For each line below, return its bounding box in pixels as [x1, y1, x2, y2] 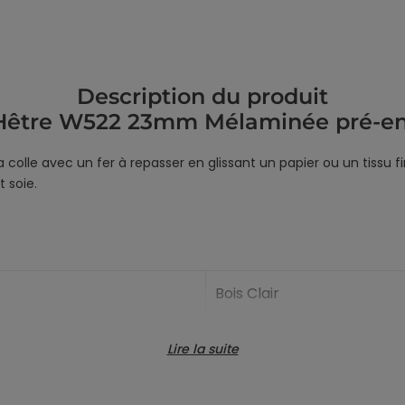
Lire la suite [166, 339, 239, 358]
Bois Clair [214, 282, 279, 304]
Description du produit [77, 82, 328, 109]
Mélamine [214, 374, 285, 396]
